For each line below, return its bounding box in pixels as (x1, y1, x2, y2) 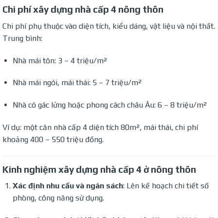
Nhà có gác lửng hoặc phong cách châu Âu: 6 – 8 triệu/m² (12, 100, 207, 110)
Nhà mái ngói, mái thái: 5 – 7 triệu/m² (12, 78, 142, 88)
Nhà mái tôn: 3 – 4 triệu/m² (12, 55, 107, 65)
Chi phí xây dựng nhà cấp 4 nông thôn (2, 4, 163, 15)
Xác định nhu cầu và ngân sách (12, 181, 123, 191)
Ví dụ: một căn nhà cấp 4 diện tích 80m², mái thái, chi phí (2, 122, 198, 132)
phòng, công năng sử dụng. (12, 193, 104, 203)
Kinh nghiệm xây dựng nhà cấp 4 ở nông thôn (2, 163, 196, 175)
